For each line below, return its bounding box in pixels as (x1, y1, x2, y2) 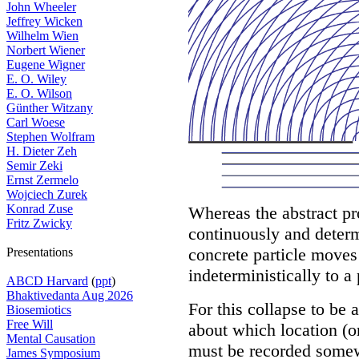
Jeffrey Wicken (6, 14, 83, 28)
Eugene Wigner (6, 58, 85, 71)
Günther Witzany (6, 101, 93, 115)
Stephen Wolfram (6, 130, 95, 143)
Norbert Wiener (6, 43, 85, 57)
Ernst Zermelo (6, 173, 79, 187)
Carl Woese (6, 115, 65, 129)
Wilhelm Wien (6, 29, 79, 42)
